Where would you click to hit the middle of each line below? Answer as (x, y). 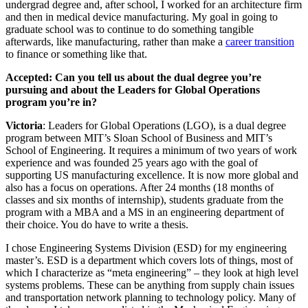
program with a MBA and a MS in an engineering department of (145, 212)
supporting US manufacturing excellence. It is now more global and (152, 175)
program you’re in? (51, 102)
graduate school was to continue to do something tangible (130, 29)
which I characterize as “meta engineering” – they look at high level (152, 272)
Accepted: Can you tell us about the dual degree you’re (133, 77)
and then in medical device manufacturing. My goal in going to (142, 16)
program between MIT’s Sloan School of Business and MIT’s (139, 137)
